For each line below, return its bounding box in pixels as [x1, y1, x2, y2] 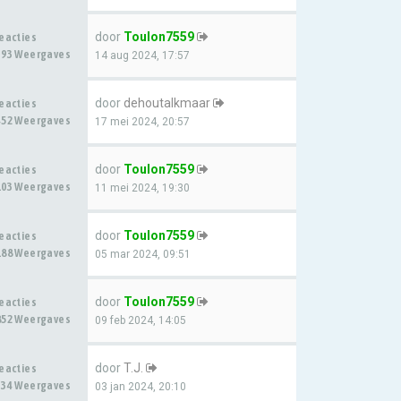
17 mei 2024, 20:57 [95, 115, 190, 128]
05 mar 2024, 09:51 [95, 248, 191, 260]
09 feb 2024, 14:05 [95, 314, 186, 327]
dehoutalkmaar [124, 96, 210, 110]
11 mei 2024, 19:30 [95, 182, 190, 194]
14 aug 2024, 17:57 [95, 49, 190, 62]
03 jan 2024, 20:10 [95, 380, 186, 393]
